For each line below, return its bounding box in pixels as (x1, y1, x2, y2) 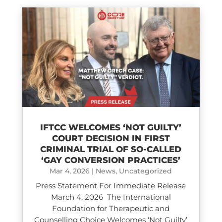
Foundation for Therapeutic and (52, 204, 170, 214)
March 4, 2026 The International (51, 192, 171, 202)
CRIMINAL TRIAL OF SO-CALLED (40, 144, 182, 155)
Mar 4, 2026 (50, 166, 90, 176)
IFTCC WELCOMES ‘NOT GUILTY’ (40, 122, 182, 133)
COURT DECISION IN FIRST (52, 133, 170, 144)
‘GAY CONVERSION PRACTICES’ (41, 155, 181, 166)
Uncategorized (119, 166, 172, 176)
